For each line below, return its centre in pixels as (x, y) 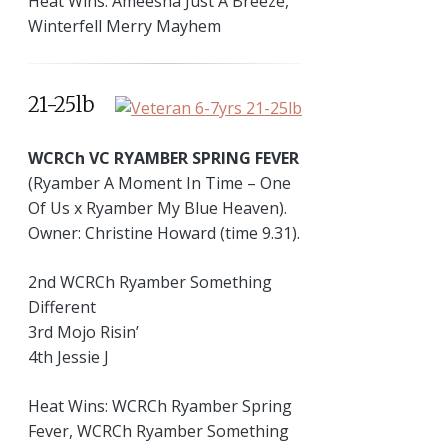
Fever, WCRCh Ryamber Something (158, 430)
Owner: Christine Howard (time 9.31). (164, 232)
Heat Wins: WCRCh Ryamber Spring (160, 405)
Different (62, 306)
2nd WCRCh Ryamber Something (150, 281)
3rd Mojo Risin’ (83, 331)
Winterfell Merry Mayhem (124, 26)
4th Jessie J (68, 356)
